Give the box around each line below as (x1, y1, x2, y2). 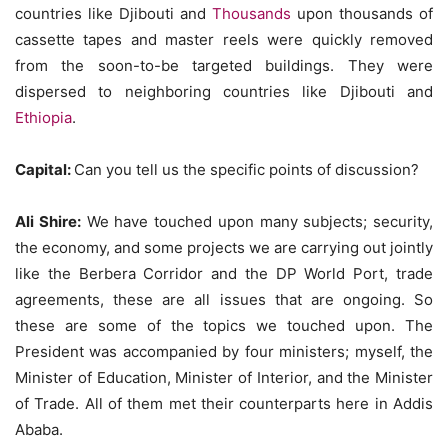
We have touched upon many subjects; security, (80, 211, 433, 231)
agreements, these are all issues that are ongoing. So (15, 289, 433, 309)
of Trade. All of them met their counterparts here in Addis (15, 393, 433, 413)
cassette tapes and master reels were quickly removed (15, 29, 433, 49)
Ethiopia (15, 107, 72, 127)
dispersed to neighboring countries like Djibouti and (15, 81, 433, 101)
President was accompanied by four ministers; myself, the (15, 341, 433, 361)
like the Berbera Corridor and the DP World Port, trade (15, 263, 433, 283)
